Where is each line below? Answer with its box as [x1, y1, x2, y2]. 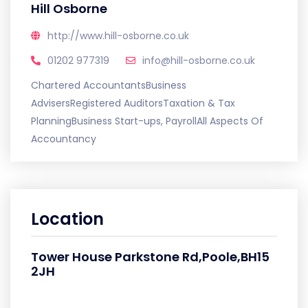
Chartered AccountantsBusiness [31, 78, 186, 92]
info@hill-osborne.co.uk [142, 54, 255, 67]
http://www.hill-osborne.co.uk [47, 29, 189, 43]
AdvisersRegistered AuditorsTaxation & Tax [31, 96, 235, 110]
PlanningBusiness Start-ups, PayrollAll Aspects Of [31, 114, 263, 128]
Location [31, 208, 104, 230]
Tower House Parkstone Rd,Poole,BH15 [31, 248, 269, 265]
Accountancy [31, 132, 96, 146]
